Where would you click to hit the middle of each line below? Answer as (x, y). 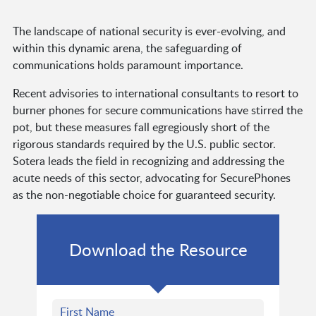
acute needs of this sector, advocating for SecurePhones (151, 177)
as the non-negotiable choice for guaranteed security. (144, 194)
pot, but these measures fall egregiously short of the (141, 127)
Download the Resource (158, 249)
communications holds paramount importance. (128, 65)
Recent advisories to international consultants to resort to (155, 93)
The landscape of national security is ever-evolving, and (149, 31)
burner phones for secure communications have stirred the (157, 110)
